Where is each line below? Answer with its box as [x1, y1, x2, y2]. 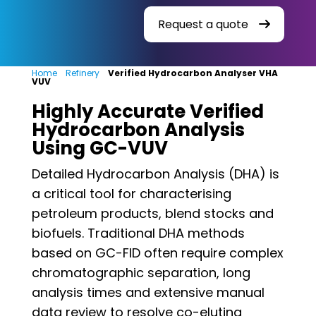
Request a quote [158, 16, 249, 32]
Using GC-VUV [31, 135, 168, 161]
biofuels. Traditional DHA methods [31, 224, 245, 242]
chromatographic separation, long [31, 263, 250, 281]
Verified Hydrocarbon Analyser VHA [107, 67, 278, 80]
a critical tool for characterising [31, 184, 231, 202]
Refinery [65, 67, 99, 80]
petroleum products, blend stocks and [31, 204, 274, 222]
